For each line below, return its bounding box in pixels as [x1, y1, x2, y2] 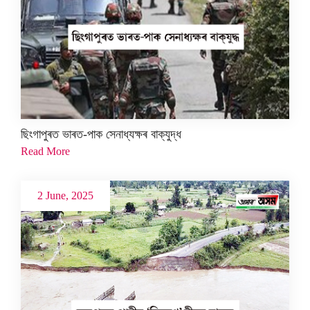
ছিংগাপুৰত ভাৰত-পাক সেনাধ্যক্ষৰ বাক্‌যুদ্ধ [21, 127, 181, 141]
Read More [21, 145, 70, 157]
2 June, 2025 [37, 189, 93, 201]
